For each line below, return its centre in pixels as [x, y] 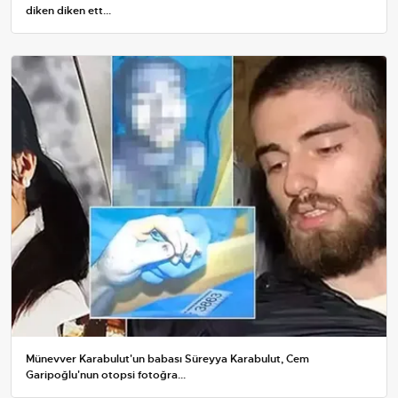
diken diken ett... [68, 10]
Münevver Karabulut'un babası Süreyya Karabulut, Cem [167, 359]
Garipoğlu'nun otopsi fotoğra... [106, 375]
